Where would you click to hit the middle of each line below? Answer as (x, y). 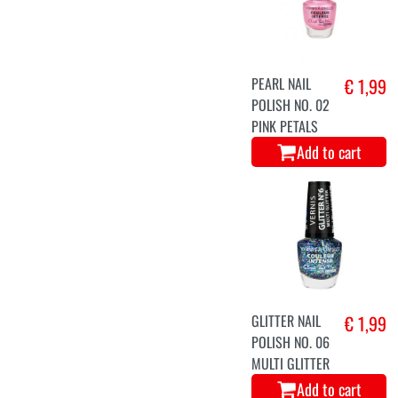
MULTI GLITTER (291, 363)
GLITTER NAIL (287, 320)
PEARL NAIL (282, 83)
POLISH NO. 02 (291, 104)
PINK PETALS (285, 126)
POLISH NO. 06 (291, 342)
